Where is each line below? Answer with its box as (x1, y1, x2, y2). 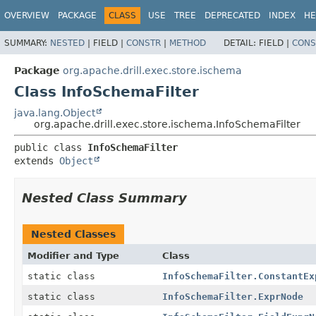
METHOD (169, 37, 206, 48)
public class (14, 141, 87, 153)
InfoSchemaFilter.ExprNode (162, 291, 303, 302)
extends (14, 154, 59, 166)
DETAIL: (224, 37, 259, 48)
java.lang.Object (14, 107, 95, 119)
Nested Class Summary (22, 190, 187, 205)
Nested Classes (31, 228, 116, 240)
